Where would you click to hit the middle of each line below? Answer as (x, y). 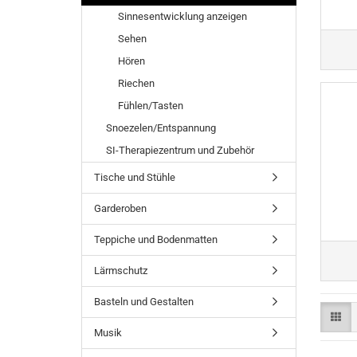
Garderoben (120, 208)
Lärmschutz (121, 271)
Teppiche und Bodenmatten (156, 239)
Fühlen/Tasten (151, 106)
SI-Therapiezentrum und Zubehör (180, 150)
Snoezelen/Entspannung (161, 128)
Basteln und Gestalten (144, 302)
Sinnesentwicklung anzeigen (182, 16)
